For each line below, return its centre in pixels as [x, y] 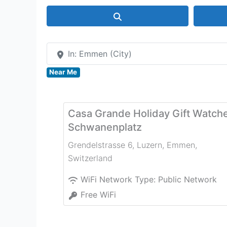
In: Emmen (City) [100, 54]
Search [135, 15]
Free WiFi [98, 195]
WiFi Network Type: [119, 180]
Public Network [187, 180]
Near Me [63, 72]
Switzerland [90, 158]
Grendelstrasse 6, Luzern [115, 145]
